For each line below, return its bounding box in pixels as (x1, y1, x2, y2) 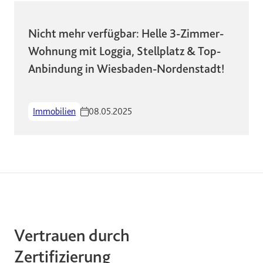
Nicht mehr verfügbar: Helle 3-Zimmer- (28, 26, 224, 41)
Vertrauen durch (14, 225, 130, 246)
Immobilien (33, 106, 76, 117)
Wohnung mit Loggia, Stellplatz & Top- (28, 44, 221, 58)
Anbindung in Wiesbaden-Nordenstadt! (28, 62, 224, 76)
